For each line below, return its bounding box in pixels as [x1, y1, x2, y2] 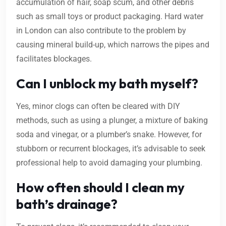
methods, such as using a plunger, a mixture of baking [16, 116, 208, 126]
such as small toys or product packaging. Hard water [16, 12, 203, 22]
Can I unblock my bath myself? [16, 75, 198, 92]
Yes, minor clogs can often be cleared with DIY [16, 101, 180, 111]
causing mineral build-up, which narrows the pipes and [16, 40, 209, 50]
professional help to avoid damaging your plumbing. [16, 158, 202, 168]
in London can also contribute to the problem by [16, 26, 186, 36]
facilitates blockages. [16, 54, 92, 64]
